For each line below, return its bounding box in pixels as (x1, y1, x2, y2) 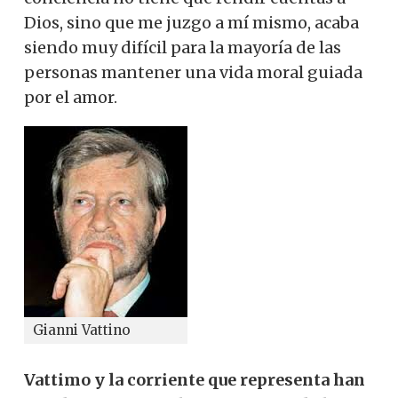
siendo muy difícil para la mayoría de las (24, 36, 341, 58)
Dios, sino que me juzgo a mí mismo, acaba (24, 12, 359, 33)
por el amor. (24, 86, 117, 107)
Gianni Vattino (33, 321, 131, 338)
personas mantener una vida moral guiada (24, 61, 362, 83)
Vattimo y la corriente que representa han (24, 369, 365, 390)
